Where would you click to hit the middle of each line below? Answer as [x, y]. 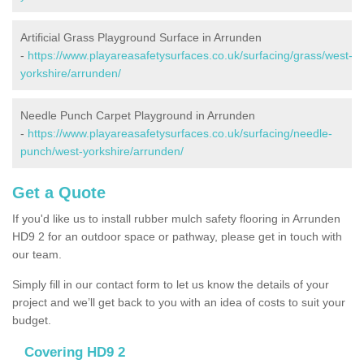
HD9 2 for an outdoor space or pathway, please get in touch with [177, 236]
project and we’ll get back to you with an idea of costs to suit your [179, 302]
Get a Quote [59, 192]
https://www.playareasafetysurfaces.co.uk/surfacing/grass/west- [190, 55]
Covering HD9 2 [75, 352]
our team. [37, 254]
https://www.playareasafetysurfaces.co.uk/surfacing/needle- [180, 133]
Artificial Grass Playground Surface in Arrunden [141, 37]
